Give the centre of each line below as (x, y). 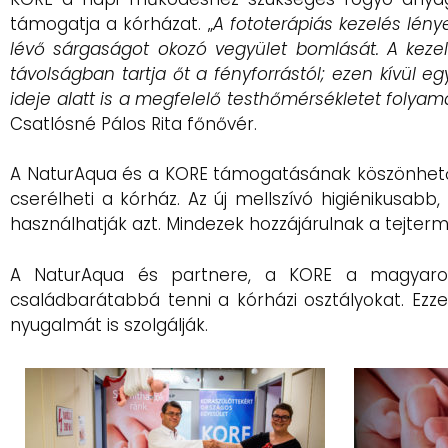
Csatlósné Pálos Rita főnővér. (133, 123)
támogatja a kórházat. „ (111, 23)
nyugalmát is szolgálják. (109, 324)
